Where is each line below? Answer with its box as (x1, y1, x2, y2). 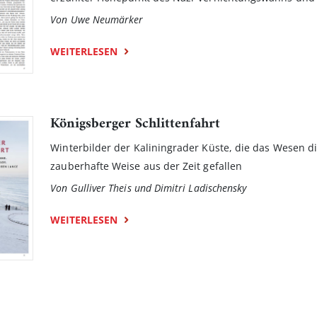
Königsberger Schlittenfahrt (50, 111, 221, 137)
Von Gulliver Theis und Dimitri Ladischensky (50, 180, 247, 195)
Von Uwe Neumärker (50, 12, 144, 26)
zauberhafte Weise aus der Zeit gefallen (50, 158, 243, 173)
